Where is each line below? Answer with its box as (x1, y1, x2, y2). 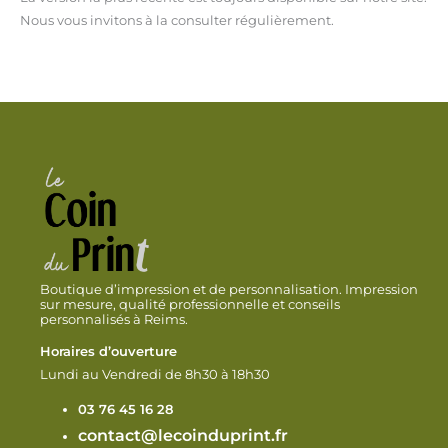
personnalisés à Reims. (40, 311, 188, 327)
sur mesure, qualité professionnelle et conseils (40, 296, 340, 312)
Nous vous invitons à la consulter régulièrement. (19, 12, 334, 28)
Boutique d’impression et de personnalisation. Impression (40, 281, 418, 297)
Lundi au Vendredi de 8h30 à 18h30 (40, 366, 273, 382)
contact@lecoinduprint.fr (78, 426, 289, 446)
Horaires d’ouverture (40, 343, 177, 359)
